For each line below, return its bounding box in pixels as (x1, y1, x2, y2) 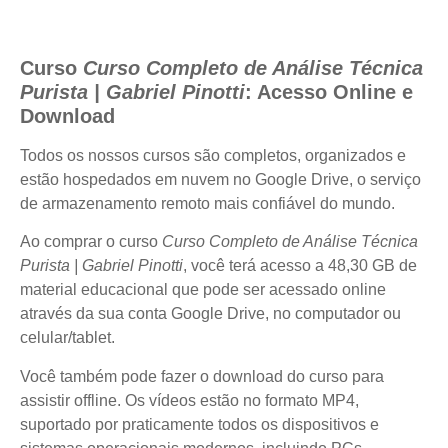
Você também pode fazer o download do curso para (20, 367, 384, 385)
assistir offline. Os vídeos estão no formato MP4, (20, 391, 359, 409)
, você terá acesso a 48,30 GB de (183, 257, 417, 275)
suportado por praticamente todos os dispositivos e (20, 415, 379, 433)
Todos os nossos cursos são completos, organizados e (20, 146, 406, 164)
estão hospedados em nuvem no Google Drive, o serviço (20, 170, 421, 188)
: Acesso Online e (245, 80, 413, 103)
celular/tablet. (20, 329, 115, 347)
